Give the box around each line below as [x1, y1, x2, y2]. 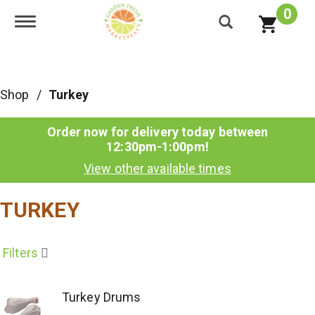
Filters [3, 245, 38, 260]
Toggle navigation [25, 14, 122, 30]
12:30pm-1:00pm [106, 139, 205, 154]
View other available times [84, 161, 231, 176]
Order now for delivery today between [46, 124, 269, 139]
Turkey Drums [62, 290, 141, 304]
